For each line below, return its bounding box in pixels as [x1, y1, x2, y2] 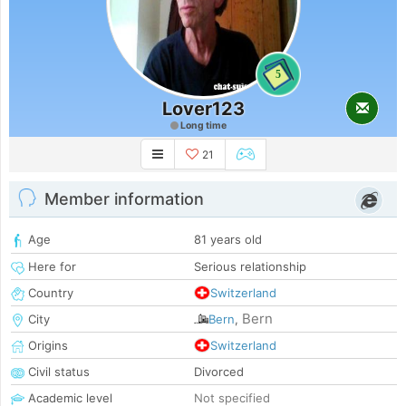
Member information [44, 189, 204, 209]
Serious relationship [194, 259, 306, 275]
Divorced [194, 364, 244, 380]
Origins [24, 338, 68, 353]
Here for [24, 259, 76, 275]
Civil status [24, 364, 90, 380]
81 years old [194, 232, 262, 247]
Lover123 [161, 98, 245, 120]
